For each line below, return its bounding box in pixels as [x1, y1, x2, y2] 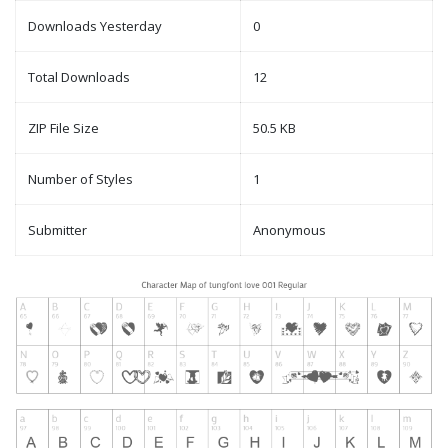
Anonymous [253, 221, 326, 240]
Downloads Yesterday [28, 17, 162, 36]
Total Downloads [28, 68, 130, 87]
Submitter [28, 221, 87, 240]
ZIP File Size [28, 119, 99, 138]
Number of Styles [28, 170, 133, 189]
